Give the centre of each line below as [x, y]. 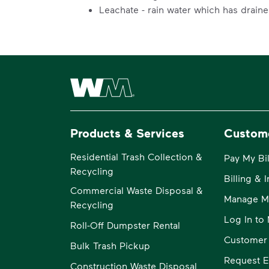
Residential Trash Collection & [136, 156]
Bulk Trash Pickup [110, 245]
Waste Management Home [128, 80]
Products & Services [127, 132]
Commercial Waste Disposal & [137, 190]
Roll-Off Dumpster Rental [125, 225]
